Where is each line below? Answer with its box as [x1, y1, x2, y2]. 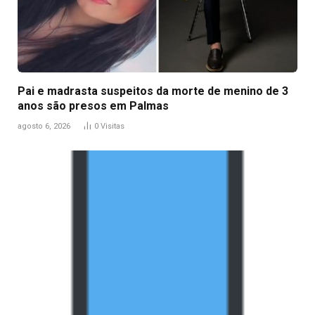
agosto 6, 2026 [18, 121, 70, 131]
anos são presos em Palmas [18, 98, 169, 112]
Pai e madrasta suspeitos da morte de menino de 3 [18, 84, 288, 98]
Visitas [101, 121, 124, 131]
